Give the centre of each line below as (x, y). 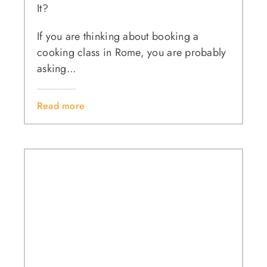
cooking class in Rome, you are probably (131, 52)
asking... (56, 68)
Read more (61, 105)
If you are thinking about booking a (118, 36)
